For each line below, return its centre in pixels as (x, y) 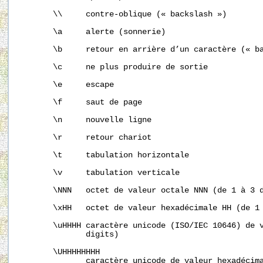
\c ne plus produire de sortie (114, 68)
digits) (69, 235)
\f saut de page (81, 103)
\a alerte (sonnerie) (93, 32)
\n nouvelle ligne (86, 120)
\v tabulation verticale (100, 173)
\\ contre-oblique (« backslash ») (123, 15)
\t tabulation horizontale (104, 156)
